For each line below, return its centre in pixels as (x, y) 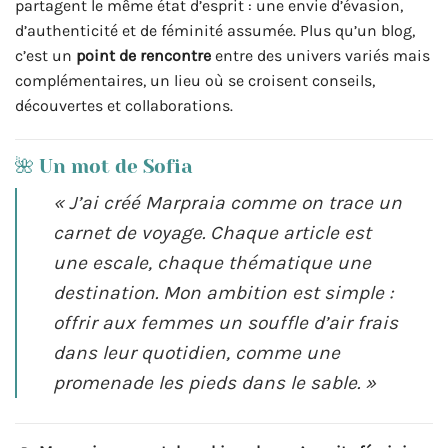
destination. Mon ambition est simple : (223, 293)
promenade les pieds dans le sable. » (214, 383)
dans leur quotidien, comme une (196, 353)
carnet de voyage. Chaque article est (212, 233)
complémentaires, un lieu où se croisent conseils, (195, 80)
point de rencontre (143, 55)
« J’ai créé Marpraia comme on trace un (227, 203)
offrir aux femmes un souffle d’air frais (225, 323)
